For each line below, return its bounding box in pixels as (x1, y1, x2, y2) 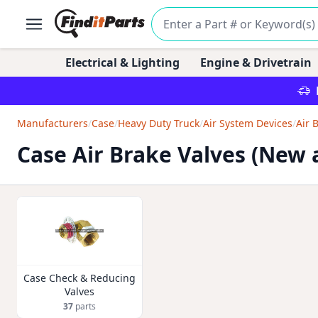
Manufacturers (17, 116, 88, 130)
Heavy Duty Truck (118, 116, 199, 130)
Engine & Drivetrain (199, 55, 312, 70)
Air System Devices (203, 116, 292, 130)
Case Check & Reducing (23, 271, 136, 285)
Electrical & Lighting (65, 55, 180, 70)
